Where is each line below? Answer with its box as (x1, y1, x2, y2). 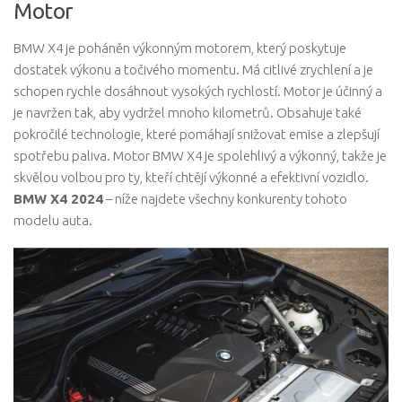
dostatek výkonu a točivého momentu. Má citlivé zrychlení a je (13, 62, 373, 78)
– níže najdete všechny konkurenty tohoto (103, 191, 347, 207)
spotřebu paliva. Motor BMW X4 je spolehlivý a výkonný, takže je (13, 148, 387, 164)
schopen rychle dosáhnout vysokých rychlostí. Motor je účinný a (13, 83, 382, 100)
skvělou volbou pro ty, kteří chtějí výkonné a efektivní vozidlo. (13, 170, 369, 186)
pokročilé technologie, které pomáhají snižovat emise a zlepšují (13, 127, 380, 143)
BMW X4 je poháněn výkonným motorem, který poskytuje (13, 40, 346, 57)
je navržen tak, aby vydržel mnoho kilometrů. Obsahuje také (13, 105, 362, 121)
